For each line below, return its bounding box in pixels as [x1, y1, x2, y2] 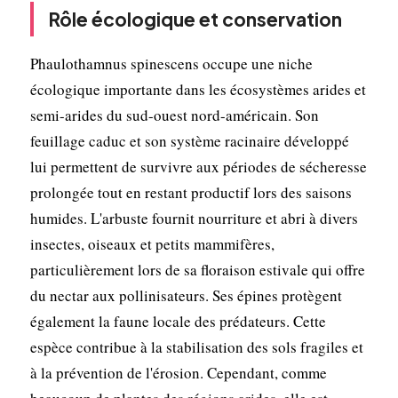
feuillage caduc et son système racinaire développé [29, 130, 349, 151]
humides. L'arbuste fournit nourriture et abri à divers [29, 207, 358, 228]
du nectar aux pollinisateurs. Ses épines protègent [29, 284, 342, 306]
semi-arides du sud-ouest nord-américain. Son [29, 104, 319, 125]
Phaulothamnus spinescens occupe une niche [29, 52, 313, 74]
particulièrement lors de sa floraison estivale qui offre [29, 259, 365, 280]
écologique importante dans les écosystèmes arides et [29, 78, 366, 99]
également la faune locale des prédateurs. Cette [29, 310, 326, 331]
